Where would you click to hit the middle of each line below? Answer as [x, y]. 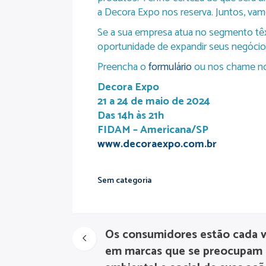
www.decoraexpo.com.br [157, 144]
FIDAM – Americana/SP [153, 130]
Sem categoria [124, 181]
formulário [170, 67]
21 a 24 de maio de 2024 [154, 102]
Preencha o [123, 67]
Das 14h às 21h [131, 116]
